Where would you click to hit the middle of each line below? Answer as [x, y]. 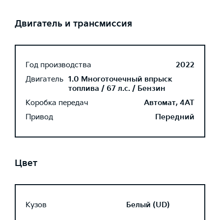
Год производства [58, 65]
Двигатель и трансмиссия [73, 24]
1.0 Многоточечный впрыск [120, 79]
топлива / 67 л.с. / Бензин [117, 89]
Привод [39, 117]
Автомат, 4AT [169, 103]
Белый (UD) [148, 205]
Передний [175, 117]
